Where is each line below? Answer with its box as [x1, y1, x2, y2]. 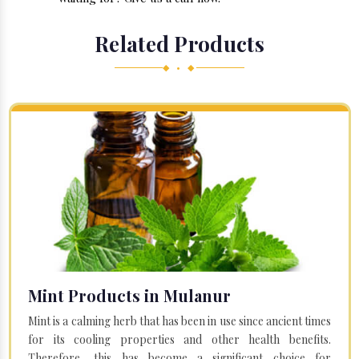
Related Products [95, 30, 264, 58]
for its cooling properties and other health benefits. [28, 331, 331, 347]
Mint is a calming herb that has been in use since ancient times [28, 313, 331, 329]
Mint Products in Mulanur [28, 284, 231, 306]
